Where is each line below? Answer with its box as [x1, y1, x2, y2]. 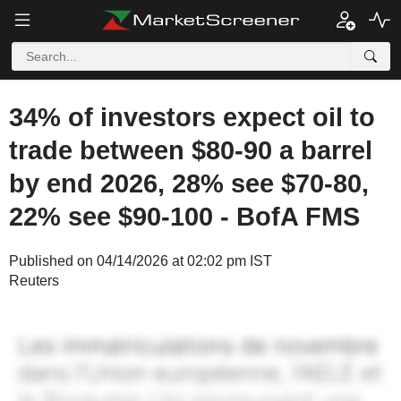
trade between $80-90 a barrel [9, 136, 372, 165]
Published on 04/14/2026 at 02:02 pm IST [9, 253, 272, 269]
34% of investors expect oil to [9, 103, 375, 132]
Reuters [9, 273, 59, 288]
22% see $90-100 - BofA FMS [9, 202, 360, 231]
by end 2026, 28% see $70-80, [9, 169, 369, 198]
